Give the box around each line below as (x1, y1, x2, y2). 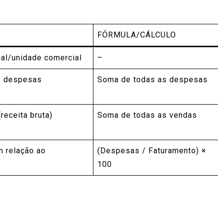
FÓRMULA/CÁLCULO (97, 30, 176, 39)
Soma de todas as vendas (97, 110, 197, 120)
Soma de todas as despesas (97, 74, 208, 84)
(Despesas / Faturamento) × (97, 145, 206, 155)
